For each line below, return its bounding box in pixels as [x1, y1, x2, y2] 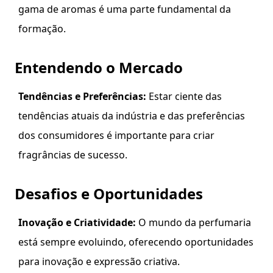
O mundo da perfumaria [136, 216, 251, 229]
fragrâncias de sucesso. [18, 148, 127, 161]
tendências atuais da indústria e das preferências [18, 109, 245, 122]
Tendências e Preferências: [18, 90, 146, 103]
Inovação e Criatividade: [18, 216, 136, 229]
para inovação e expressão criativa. [18, 255, 180, 268]
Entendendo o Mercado [15, 57, 183, 77]
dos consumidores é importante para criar [18, 129, 214, 142]
